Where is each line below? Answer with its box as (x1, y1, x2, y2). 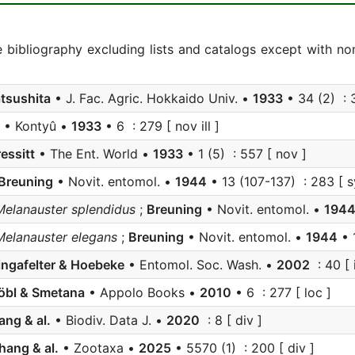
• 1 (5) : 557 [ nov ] (183, 146, 307, 162)
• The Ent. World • (35, 146, 153, 162)
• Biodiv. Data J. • (51, 312, 166, 328)
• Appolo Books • (85, 284, 200, 300)
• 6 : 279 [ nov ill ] (101, 118, 219, 134)
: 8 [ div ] (200, 312, 262, 328)
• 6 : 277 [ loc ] (231, 284, 331, 300)
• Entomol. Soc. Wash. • (124, 257, 277, 273)
